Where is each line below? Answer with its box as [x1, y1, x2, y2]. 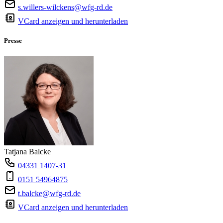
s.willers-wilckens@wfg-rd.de [18, 2, 112, 11]
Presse [4, 36, 22, 44]
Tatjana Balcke [4, 147, 51, 156]
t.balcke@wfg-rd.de [18, 189, 81, 198]
